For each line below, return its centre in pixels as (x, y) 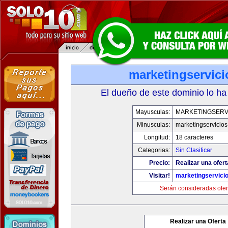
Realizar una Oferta (198, 221)
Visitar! (160, 176)
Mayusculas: (153, 112)
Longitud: (157, 137)
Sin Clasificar (194, 150)
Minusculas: (153, 125)
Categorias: (154, 150)
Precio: (160, 163)
